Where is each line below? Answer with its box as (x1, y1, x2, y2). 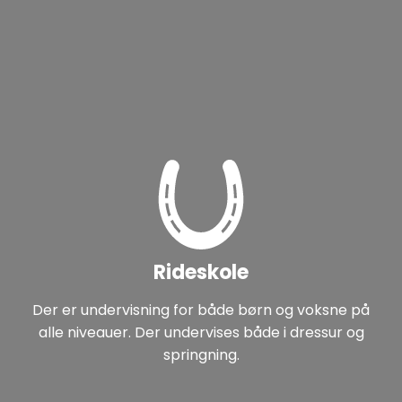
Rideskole (153, 258, 249, 287)
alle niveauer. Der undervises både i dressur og (38, 322, 364, 344)
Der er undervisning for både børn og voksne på (32, 300, 370, 321)
